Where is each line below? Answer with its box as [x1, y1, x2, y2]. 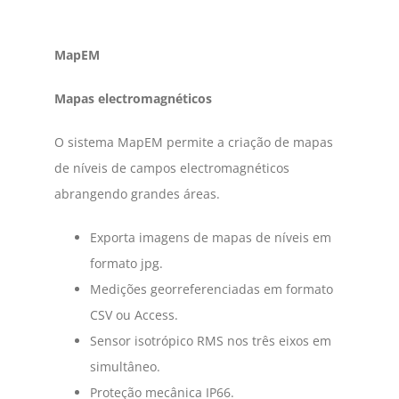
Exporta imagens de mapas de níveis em [90, 229, 331, 246]
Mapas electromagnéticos [54, 90, 212, 107]
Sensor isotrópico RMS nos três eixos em [90, 332, 331, 349]
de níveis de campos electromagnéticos [54, 159, 289, 176]
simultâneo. [90, 358, 160, 375]
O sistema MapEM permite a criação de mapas [54, 134, 333, 151]
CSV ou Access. [90, 306, 178, 323]
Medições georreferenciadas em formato [90, 281, 333, 297]
